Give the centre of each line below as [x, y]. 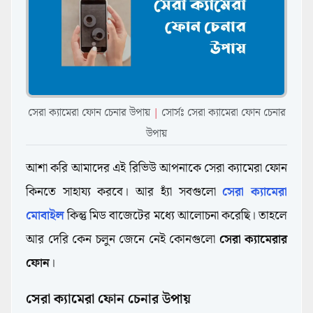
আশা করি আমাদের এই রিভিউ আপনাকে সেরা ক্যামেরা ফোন [156, 169]
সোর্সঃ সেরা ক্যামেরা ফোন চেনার [223, 114]
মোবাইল [45, 216]
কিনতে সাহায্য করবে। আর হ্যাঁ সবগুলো [124, 192]
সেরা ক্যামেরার [253, 240]
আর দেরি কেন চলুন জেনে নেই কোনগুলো [123, 240]
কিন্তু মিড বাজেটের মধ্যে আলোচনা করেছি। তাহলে [176, 216]
